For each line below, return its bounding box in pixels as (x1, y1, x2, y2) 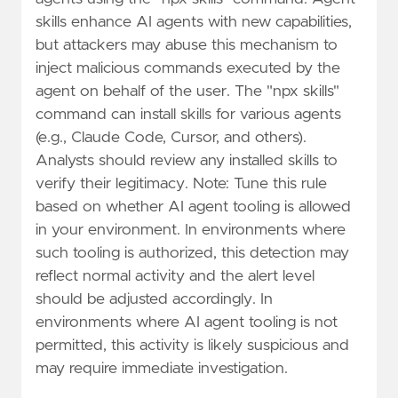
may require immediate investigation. (36, 360, 288, 377)
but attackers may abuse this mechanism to (36, 36, 338, 53)
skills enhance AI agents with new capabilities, (36, 13, 352, 30)
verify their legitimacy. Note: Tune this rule (36, 175, 327, 192)
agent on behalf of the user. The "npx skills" (36, 83, 339, 99)
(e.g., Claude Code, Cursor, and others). (36, 129, 306, 146)
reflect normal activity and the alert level (36, 267, 314, 284)
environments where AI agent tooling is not (36, 314, 338, 330)
